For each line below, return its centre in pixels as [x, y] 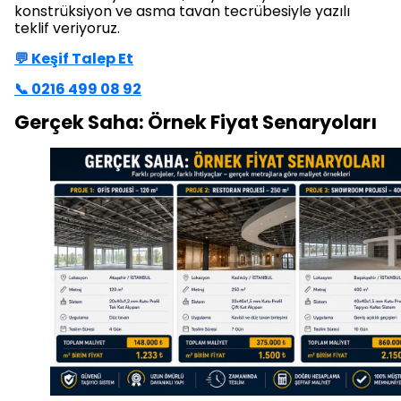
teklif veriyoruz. [67, 29]
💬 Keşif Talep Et [74, 59]
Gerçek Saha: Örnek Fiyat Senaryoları [196, 123]
